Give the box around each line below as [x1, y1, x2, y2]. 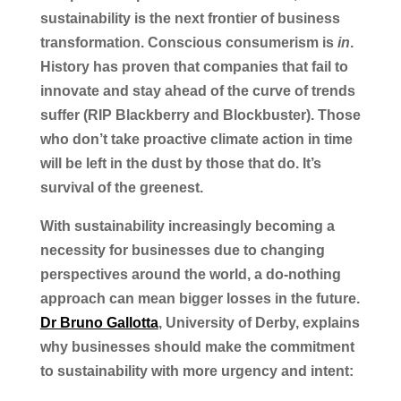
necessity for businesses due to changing [39, 243, 325, 258]
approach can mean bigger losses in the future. [39, 291, 360, 306]
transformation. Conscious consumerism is [39, 35, 337, 50]
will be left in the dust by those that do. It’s [39, 156, 321, 171]
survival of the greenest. [39, 180, 207, 195]
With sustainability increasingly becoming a [39, 218, 335, 234]
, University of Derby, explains [158, 315, 360, 330]
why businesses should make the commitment [39, 339, 354, 354]
